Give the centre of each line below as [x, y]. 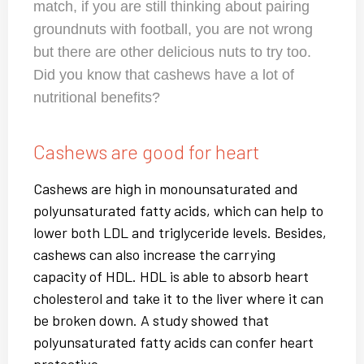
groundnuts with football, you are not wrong [173, 30]
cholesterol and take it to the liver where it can [178, 299]
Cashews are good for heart [147, 151]
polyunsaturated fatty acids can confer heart [173, 342]
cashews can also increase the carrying [154, 255]
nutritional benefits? [97, 98]
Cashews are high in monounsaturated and [166, 189]
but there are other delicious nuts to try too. [172, 52]
